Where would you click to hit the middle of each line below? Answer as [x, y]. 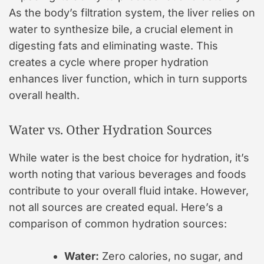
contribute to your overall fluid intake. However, [129, 191]
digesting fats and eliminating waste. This [113, 46]
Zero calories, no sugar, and [171, 256]
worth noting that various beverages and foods [128, 174]
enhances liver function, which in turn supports [128, 79]
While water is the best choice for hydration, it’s [129, 158]
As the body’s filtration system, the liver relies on [132, 13]
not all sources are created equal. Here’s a [116, 207]
